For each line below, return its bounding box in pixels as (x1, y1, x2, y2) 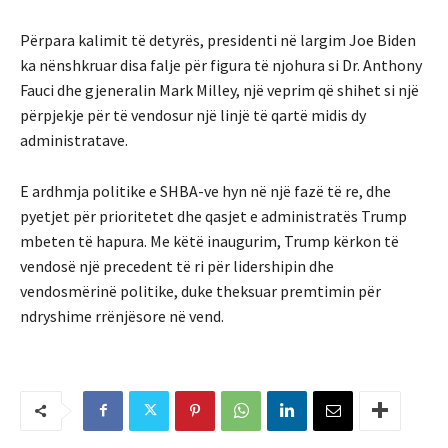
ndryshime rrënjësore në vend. (20, 305, 224, 326)
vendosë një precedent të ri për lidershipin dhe (20, 255, 334, 276)
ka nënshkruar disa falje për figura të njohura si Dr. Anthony (20, 54, 422, 75)
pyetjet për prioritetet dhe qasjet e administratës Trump (20, 205, 407, 226)
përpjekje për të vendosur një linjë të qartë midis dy (20, 104, 366, 125)
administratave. (20, 129, 128, 150)
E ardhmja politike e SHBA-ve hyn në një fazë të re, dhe (20, 180, 391, 201)
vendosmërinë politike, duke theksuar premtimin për (20, 280, 381, 301)
